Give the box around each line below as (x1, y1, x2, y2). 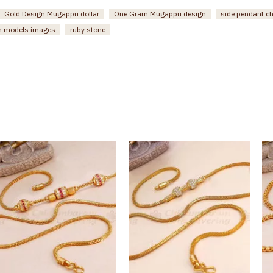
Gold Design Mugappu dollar (4, 9, 99, 18)
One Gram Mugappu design (114, 9, 206, 18)
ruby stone (70, 24, 105, 34)
